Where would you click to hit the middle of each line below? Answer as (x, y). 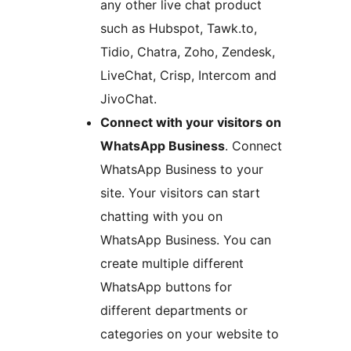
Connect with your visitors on (191, 122)
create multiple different (172, 263)
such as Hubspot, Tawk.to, (179, 28)
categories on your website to (190, 333)
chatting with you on (161, 216)
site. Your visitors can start (180, 192)
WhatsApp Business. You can (186, 239)
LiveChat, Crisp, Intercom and (188, 75)
